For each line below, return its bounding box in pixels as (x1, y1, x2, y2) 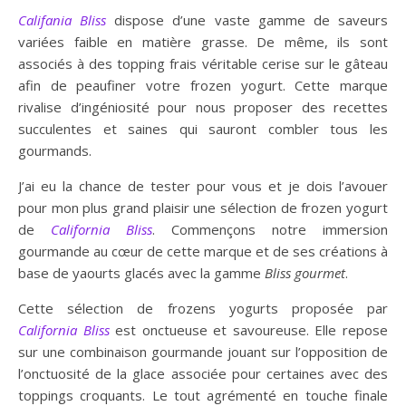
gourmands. (18, 140, 92, 159)
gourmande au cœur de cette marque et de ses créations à (18, 241, 388, 260)
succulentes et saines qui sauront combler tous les (18, 119, 388, 138)
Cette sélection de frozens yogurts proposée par (18, 298, 388, 317)
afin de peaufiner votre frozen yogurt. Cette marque (18, 75, 388, 94)
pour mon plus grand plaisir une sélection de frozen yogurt (18, 198, 388, 217)
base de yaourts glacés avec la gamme (18, 263, 265, 282)
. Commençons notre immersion (152, 219, 388, 238)
